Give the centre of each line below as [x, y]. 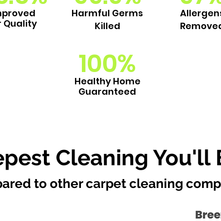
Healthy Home [107, 81]
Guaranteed [107, 92]
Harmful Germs [107, 13]
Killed [107, 26]
